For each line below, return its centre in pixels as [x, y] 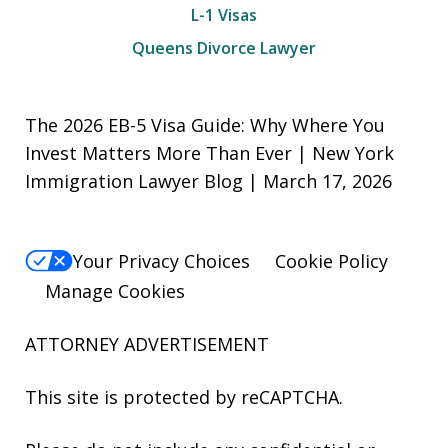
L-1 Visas [224, 14]
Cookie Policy [331, 260]
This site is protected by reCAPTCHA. [184, 396]
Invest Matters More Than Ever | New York [209, 152]
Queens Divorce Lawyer [224, 47]
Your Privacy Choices [161, 260]
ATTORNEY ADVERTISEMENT [147, 343]
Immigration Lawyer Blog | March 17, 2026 [208, 180]
